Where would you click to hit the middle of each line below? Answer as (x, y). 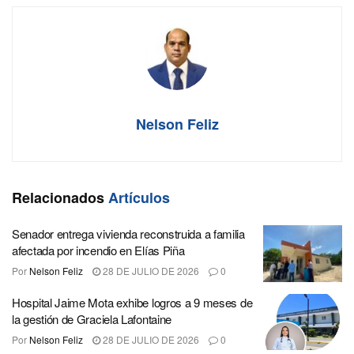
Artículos (137, 198)
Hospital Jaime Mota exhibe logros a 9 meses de (132, 302)
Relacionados (58, 198)
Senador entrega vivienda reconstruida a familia (128, 234)
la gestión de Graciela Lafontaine (92, 318)
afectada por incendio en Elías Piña (98, 250)
